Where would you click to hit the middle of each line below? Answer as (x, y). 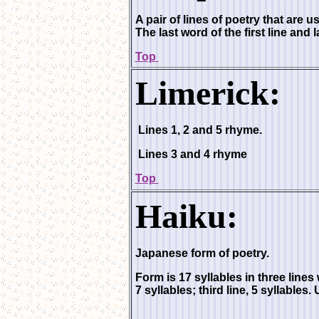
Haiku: (186, 216)
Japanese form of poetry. (203, 253)
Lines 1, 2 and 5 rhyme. (200, 130)
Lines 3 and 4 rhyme (191, 154)
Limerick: (208, 93)
